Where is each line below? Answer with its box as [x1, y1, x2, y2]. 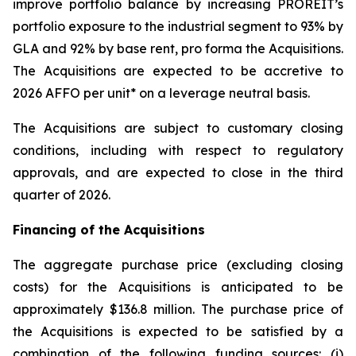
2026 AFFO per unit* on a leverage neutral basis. [13, 85, 310, 101]
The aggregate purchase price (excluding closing [13, 257, 343, 273]
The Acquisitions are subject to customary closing [13, 120, 343, 136]
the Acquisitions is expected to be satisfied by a [13, 323, 343, 339]
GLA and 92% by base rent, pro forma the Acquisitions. [13, 41, 343, 56]
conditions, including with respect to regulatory [13, 142, 343, 158]
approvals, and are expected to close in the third [13, 164, 343, 180]
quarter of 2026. [13, 187, 110, 203]
